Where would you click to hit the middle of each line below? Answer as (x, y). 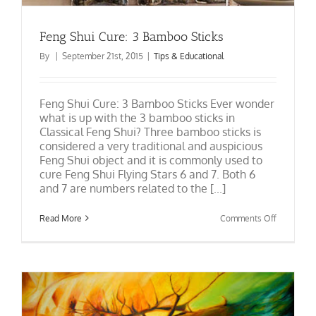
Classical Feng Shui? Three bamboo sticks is (150, 132)
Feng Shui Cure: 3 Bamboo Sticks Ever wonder (157, 103)
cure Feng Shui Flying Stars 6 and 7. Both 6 (147, 174)
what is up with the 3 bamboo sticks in (137, 117)
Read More (61, 218)
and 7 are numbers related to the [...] (133, 188)
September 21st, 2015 (103, 56)
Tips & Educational (189, 56)
